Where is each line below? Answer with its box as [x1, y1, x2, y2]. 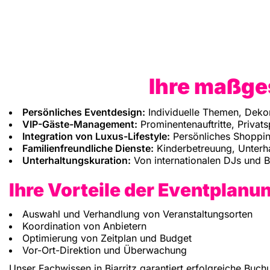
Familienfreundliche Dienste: [22, 142, 154, 155]
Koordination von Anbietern [22, 220, 146, 233]
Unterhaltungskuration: [22, 154, 131, 167]
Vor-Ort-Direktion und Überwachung [22, 244, 187, 257]
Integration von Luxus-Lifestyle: [22, 130, 170, 143]
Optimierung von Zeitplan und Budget [22, 232, 192, 245]
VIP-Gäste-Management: [22, 118, 137, 131]
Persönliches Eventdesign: [22, 106, 145, 119]
